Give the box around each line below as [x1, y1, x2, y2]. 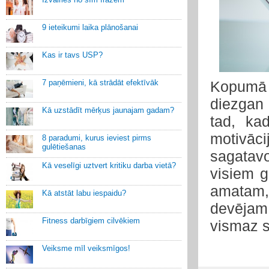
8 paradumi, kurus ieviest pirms [42, 133, 151, 142]
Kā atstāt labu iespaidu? [42, 189, 126, 198]
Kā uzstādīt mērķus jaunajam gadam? [42, 106, 174, 115]
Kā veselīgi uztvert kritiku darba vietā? [42, 161, 176, 170]
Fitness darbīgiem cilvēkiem [42, 216, 140, 225]
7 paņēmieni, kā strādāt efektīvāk [42, 78, 159, 87]
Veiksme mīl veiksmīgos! [42, 244, 130, 253]
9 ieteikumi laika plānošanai [42, 23, 138, 32]
